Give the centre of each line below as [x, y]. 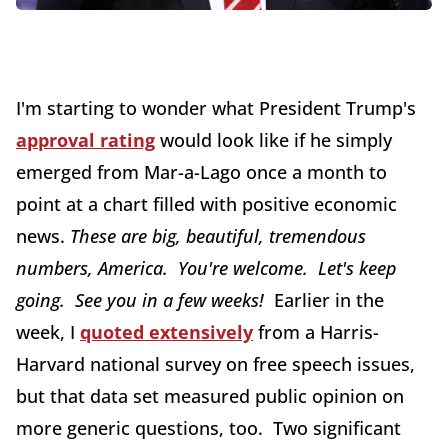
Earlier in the [329, 300]
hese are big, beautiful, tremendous [222, 236]
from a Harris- [316, 332]
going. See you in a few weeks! [145, 300]
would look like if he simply [273, 140]
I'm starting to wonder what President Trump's [216, 108]
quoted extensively [166, 332]
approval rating [85, 140]
